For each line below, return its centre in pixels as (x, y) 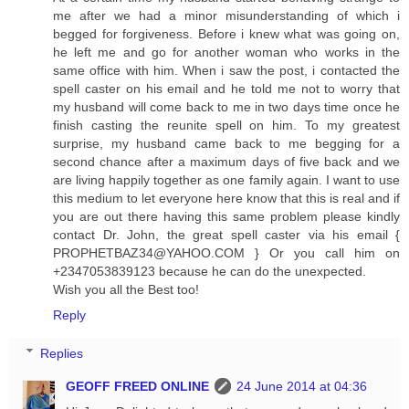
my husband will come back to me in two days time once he (226, 107)
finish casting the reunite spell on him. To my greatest (226, 126)
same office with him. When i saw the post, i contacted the (226, 71)
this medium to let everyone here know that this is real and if (226, 199)
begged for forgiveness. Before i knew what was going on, (226, 34)
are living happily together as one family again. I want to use (226, 180)
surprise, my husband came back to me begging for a (226, 144)
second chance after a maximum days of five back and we (226, 162)
